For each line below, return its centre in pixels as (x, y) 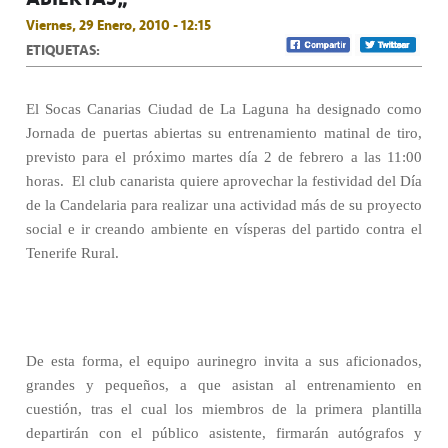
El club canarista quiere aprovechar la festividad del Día (247, 181)
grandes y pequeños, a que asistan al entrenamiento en (224, 385)
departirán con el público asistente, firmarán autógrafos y (224, 433)
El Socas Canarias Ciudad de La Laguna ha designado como (224, 109)
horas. (47, 181)
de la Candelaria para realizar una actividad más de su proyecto (224, 205)
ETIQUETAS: (63, 50)
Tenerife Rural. (72, 253)
